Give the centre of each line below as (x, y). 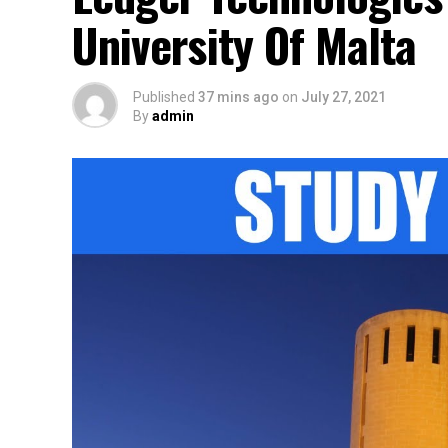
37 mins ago (238, 97)
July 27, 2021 (343, 97)
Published (164, 97)
